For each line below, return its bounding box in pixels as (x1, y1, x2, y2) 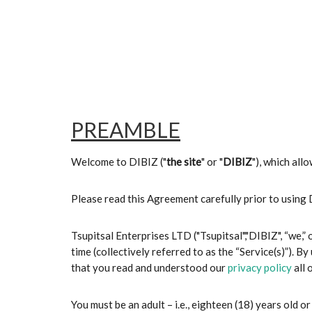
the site (166, 155, 201, 168)
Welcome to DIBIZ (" (71, 155, 166, 168)
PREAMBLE (71, 117, 180, 142)
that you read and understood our (71, 261, 228, 274)
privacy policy (228, 261, 292, 274)
